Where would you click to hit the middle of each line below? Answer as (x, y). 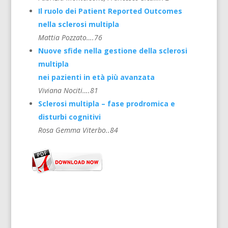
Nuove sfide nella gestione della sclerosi (112, 51)
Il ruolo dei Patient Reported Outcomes (110, 11)
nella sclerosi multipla (78, 24)
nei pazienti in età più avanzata (96, 77)
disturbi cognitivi (69, 117)
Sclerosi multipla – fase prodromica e (106, 104)
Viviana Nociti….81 (68, 91)
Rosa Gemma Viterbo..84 (78, 130)
